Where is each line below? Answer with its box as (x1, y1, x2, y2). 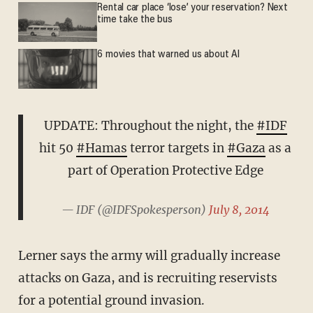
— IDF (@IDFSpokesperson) (61, 202, 209, 217)
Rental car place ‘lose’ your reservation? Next (97, 3, 288, 14)
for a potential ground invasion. (17, 293, 205, 309)
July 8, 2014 (208, 202, 270, 217)
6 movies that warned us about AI (97, 50, 240, 61)
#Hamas (76, 140, 127, 156)
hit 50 (39, 140, 76, 156)
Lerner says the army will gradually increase (17, 248, 280, 264)
